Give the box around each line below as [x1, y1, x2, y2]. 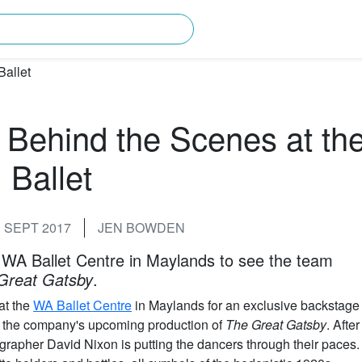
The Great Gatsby [225, 314, 326, 334]
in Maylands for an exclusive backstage [132, 295, 360, 314]
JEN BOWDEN [97, 217, 185, 237]
